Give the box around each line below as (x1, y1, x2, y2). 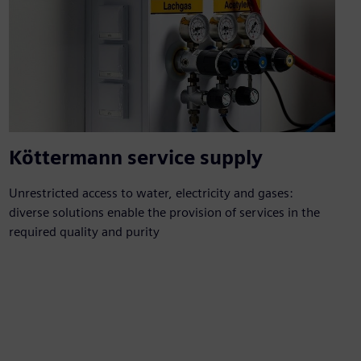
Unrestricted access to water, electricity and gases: (8, 185, 293, 201)
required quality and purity (8, 224, 160, 240)
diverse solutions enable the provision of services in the (8, 205, 320, 221)
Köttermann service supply (8, 146, 263, 170)
